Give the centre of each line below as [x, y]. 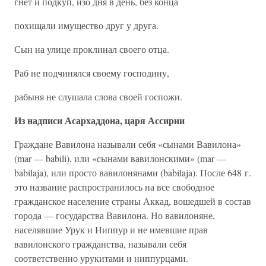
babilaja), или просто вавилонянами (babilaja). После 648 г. [133, 172]
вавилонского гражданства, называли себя [100, 244]
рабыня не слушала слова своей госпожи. [98, 96]
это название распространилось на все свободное [114, 187]
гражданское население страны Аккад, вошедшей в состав [133, 201]
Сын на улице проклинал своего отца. [92, 49]
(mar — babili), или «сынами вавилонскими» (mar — [120, 158]
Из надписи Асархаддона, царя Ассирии [99, 120]
